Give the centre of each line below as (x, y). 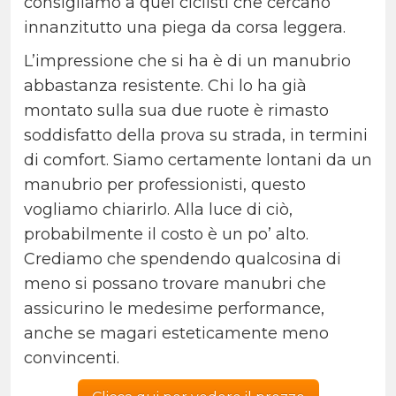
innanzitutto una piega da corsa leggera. (185, 28)
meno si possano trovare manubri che (175, 284)
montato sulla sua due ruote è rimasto (176, 111)
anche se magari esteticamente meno (176, 334)
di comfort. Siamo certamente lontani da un (198, 160)
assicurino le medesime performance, (174, 309)
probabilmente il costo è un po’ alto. (166, 235)
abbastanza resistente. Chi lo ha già (165, 86)
